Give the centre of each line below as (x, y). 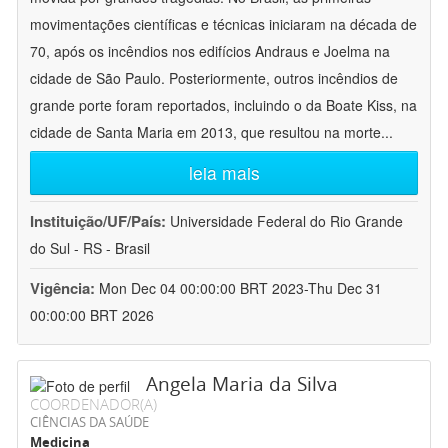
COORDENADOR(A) (93, 404)
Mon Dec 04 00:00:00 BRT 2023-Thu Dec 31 (240, 288)
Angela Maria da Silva (242, 384)
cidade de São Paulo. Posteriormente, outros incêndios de (214, 78)
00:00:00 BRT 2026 (92, 315)
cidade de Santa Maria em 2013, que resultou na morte (205, 132)
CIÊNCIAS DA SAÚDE (89, 422)
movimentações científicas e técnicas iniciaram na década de (223, 24)
